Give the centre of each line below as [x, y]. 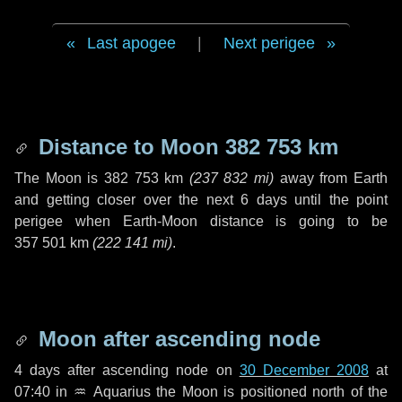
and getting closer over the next [127, 200]
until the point [337, 200]
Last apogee [131, 43]
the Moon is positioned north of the [269, 392]
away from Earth [331, 178]
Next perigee [269, 43]
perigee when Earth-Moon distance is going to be [201, 221]
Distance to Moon [129, 147]
